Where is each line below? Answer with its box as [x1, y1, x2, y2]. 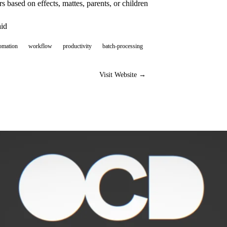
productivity [62, 42, 92, 50]
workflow [28, 42, 52, 50]
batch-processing [102, 42, 143, 50]
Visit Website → [99, 70, 146, 79]
